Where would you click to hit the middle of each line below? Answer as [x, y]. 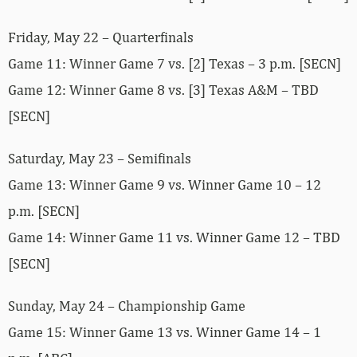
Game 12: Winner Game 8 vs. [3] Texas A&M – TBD [163, 89]
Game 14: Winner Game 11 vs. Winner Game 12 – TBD [174, 237]
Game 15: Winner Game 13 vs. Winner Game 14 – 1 [165, 331]
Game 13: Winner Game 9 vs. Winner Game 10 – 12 [165, 184]
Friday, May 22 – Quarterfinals [101, 37]
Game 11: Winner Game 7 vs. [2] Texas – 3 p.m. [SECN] [175, 63]
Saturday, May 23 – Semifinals [100, 158]
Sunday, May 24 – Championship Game [127, 305]
